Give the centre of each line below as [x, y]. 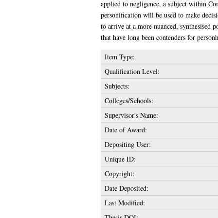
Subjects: [117, 86]
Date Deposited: [126, 188]
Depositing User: [127, 144]
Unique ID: [120, 159]
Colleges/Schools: [129, 100]
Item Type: [119, 56]
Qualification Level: [132, 71]
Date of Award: [126, 129]
